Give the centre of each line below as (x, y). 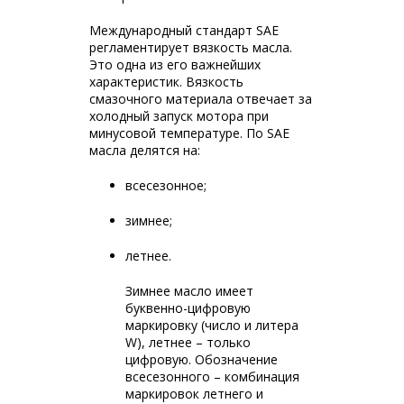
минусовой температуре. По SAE (189, 133)
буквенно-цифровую (188, 308)
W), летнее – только (188, 342)
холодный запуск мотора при (179, 116)
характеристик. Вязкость (166, 82)
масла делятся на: (145, 150)
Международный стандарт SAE (184, 30)
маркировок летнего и (194, 394)
